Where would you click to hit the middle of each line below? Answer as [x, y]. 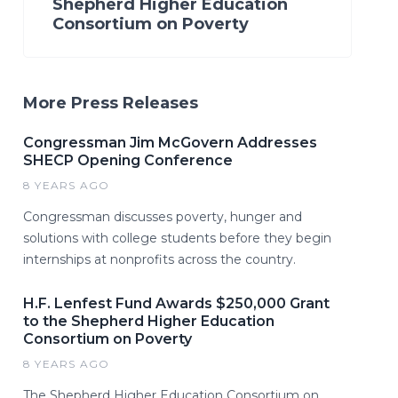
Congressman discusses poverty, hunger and [163, 216]
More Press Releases [111, 103]
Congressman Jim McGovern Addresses [170, 142]
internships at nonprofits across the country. [159, 259]
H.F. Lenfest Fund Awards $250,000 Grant [176, 303]
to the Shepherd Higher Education [149, 321]
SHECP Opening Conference [128, 160]
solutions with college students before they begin [177, 238]
